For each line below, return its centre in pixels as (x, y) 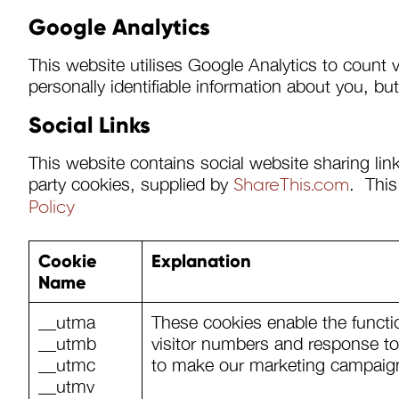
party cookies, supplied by (131, 184)
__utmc (67, 365)
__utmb (67, 343)
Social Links (90, 125)
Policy (52, 208)
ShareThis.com (291, 185)
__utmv (66, 386)
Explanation (201, 261)
